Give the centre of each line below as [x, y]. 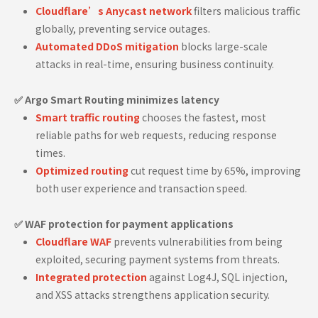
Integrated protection [91, 276]
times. [50, 152]
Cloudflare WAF [73, 241]
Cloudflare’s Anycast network [114, 10]
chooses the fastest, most [203, 117]
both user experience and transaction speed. [141, 188]
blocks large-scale [223, 46]
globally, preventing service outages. [123, 28]
